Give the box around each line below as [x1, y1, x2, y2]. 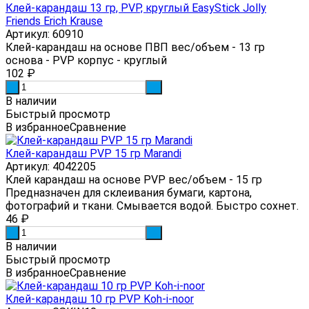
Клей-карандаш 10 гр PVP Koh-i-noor [6, 292, 194, 306]
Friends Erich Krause [6, 14, 103, 28]
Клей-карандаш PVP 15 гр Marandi [6, 146, 181, 160]
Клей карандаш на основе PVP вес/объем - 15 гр [6, 172, 262, 186]
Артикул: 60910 [6, 27, 83, 41]
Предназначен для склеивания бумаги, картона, [6, 186, 252, 199]
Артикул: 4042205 [6, 159, 96, 173]
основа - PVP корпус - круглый [6, 53, 167, 67]
